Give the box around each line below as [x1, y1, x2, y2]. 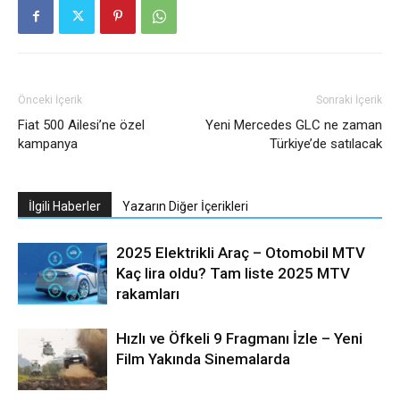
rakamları [116, 284, 179, 303]
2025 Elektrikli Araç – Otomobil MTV [116, 243, 365, 262]
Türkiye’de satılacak [270, 135, 382, 152]
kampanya [18, 135, 78, 152]
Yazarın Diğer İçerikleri [122, 198, 248, 213]
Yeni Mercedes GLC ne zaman [205, 116, 382, 133]
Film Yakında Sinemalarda [116, 349, 290, 368]
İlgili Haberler [29, 198, 101, 213]
